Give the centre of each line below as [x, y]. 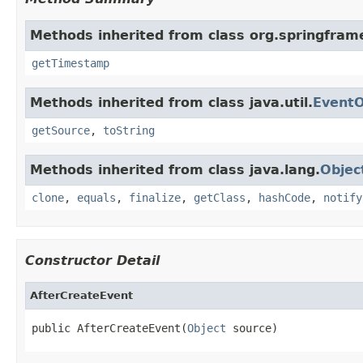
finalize [155, 197]
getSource [61, 130]
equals [96, 197]
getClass [220, 197]
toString [129, 130]
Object [207, 328]
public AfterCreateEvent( [109, 328]
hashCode [284, 197]
